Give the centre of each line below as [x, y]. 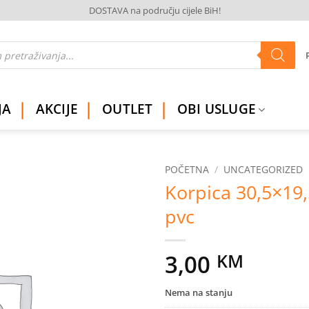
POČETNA [187, 170]
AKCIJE [57, 109]
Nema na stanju [199, 293]
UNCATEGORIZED [263, 170]
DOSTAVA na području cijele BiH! [154, 10]
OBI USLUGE [217, 109]
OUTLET [128, 109]
